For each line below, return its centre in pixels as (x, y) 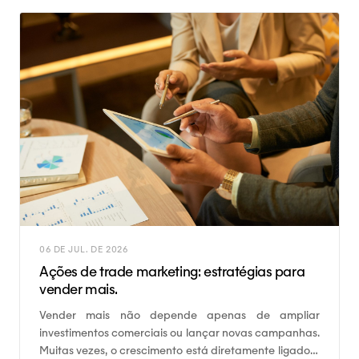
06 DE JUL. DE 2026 (84, 249)
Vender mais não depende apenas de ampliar (179, 315)
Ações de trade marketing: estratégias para (172, 271)
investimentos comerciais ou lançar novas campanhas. (179, 332)
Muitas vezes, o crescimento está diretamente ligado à (179, 350)
